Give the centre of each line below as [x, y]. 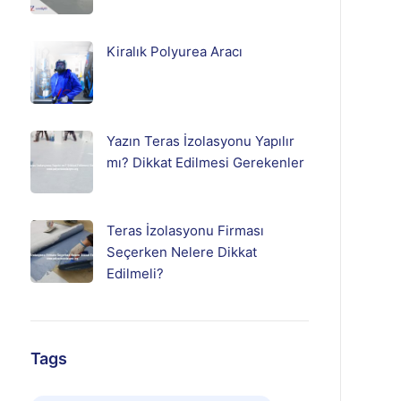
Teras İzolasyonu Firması [185, 230]
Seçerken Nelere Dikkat [181, 252]
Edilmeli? [135, 273]
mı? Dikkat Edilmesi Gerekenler [205, 162]
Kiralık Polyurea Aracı [174, 51]
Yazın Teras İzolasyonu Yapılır [200, 141]
